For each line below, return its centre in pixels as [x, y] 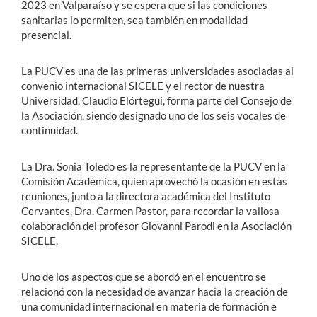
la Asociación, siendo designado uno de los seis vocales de [154, 116]
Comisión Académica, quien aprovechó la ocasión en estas [154, 181]
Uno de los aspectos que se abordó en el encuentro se [144, 277]
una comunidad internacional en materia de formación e [149, 307]
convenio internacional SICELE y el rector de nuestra [143, 86]
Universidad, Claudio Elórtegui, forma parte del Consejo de [156, 101]
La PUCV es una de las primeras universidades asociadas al [157, 71]
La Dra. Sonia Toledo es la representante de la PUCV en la [154, 167]
